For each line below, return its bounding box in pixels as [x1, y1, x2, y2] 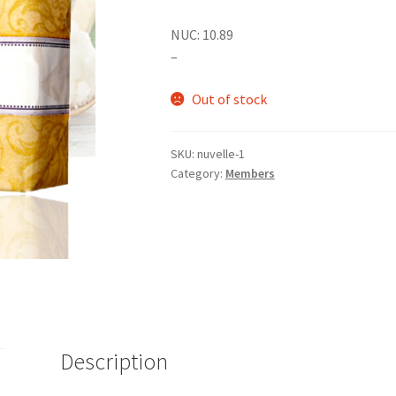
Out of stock [192, 89, 268, 108]
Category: [170, 164, 225, 181]
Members [225, 164, 275, 181]
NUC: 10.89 [170, 26, 233, 44]
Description [59, 347, 168, 377]
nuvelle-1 [196, 145, 245, 162]
